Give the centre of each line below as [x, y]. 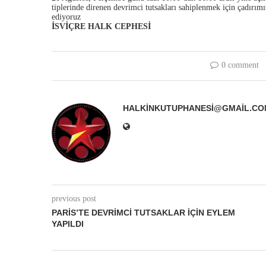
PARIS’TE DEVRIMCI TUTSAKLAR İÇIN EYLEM [143, 212]
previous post [74, 198]
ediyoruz [66, 17]
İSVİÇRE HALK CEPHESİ [101, 26]
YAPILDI [68, 224]
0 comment [240, 65]
